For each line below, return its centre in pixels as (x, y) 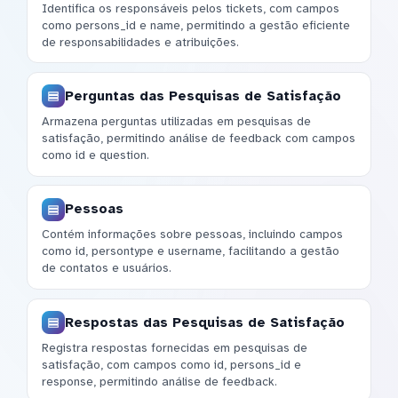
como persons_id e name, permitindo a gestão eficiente (196, 25)
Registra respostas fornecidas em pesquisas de (175, 347)
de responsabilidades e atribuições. (140, 42)
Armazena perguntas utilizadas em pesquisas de (176, 122)
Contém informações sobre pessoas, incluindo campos (192, 235)
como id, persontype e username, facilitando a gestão (191, 251)
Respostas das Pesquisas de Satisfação (205, 322)
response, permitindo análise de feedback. (159, 381)
